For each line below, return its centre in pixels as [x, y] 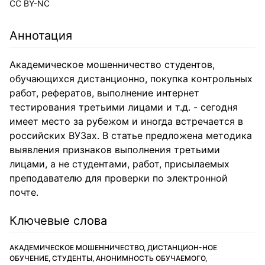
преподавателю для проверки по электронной [119, 178]
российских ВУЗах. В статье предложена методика [131, 135]
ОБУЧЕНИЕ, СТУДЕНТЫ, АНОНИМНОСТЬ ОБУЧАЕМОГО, [108, 258]
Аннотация [41, 35]
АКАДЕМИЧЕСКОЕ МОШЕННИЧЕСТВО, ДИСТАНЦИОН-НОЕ [113, 248]
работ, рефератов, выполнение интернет [104, 93]
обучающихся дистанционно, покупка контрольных [131, 79]
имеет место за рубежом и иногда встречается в [126, 121]
